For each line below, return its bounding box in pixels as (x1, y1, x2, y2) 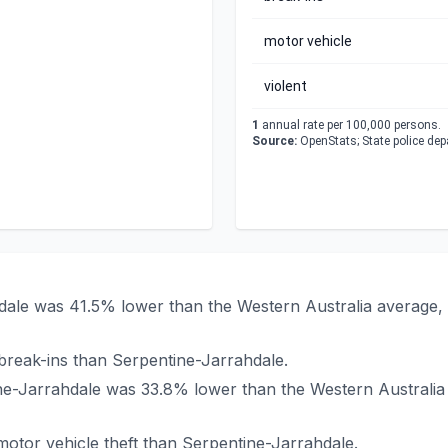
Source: (252, 134, 297, 148)
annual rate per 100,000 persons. (259, 118, 441, 132)
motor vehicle (264, 33, 352, 49)
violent (264, 78, 307, 94)
